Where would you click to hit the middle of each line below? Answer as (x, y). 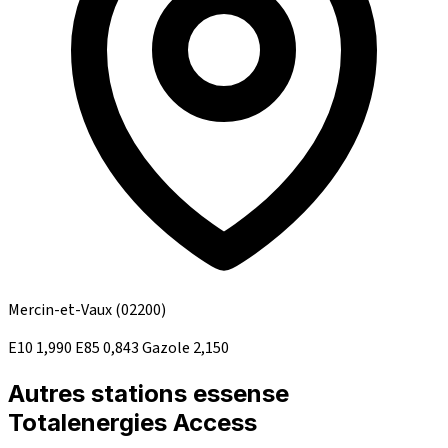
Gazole (167, 348)
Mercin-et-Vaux (61, 310)
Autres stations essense (148, 394)
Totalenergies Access (132, 423)
